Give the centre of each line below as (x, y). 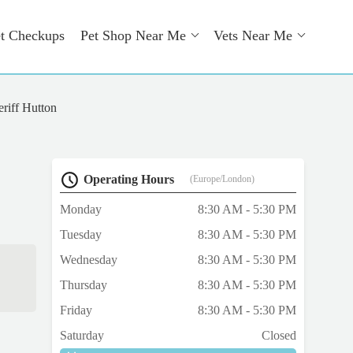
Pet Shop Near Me (133, 35)
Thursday (84, 285)
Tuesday (81, 235)
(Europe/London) (222, 179)
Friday (76, 310)
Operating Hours (129, 180)
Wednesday (89, 260)
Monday (81, 210)
